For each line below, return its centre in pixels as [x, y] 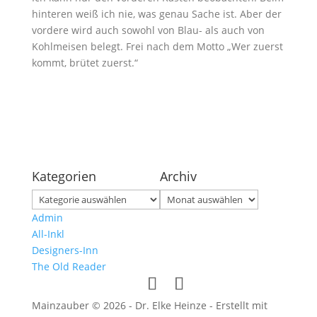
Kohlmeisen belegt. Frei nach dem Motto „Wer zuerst [157, 46]
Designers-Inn [65, 250]
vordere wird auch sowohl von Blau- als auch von [148, 30]
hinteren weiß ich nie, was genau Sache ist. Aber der [156, 14]
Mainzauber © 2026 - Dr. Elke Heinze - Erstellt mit [149, 305]
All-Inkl [48, 234]
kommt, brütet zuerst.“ [85, 63]
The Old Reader [69, 266]
